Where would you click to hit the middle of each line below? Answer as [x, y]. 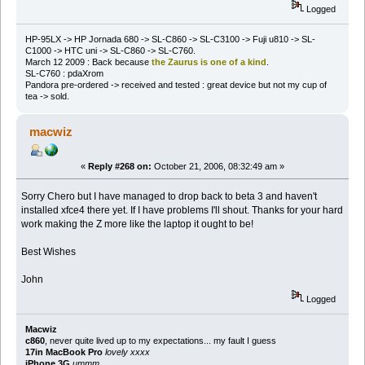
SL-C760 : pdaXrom [64, 73]
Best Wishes [49, 251]
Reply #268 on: [120, 166]
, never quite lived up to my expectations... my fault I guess [160, 341]
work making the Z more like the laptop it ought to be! [138, 224]
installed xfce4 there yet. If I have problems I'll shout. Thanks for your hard [182, 210]
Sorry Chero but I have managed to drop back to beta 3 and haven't [169, 196]
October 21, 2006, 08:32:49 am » [218, 166]
